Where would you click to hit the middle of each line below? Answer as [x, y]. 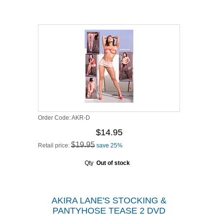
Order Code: [55, 118]
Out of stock [113, 163]
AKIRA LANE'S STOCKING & [109, 200]
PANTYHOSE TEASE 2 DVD [109, 211]
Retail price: [54, 145]
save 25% [109, 145]
